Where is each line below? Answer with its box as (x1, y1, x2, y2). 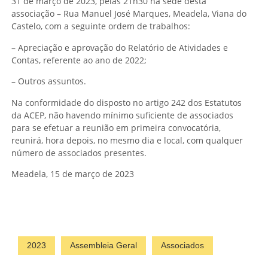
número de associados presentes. (11, 147, 147, 159)
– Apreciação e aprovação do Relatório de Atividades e (11, 41, 228, 53)
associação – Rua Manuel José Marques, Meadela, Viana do (11, 8, 246, 20)
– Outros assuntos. (11, 75, 86, 87)
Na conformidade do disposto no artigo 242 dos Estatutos (11, 96, 242, 108)
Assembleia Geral (70, 240, 137, 251)
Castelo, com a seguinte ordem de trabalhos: (11, 20, 190, 32)
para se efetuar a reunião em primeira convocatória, (11, 121, 221, 133)
